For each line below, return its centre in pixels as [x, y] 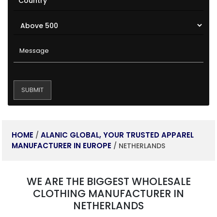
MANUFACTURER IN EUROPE [62, 145]
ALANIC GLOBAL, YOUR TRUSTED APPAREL [117, 135]
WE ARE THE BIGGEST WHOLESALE [108, 181]
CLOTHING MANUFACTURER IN [108, 193]
